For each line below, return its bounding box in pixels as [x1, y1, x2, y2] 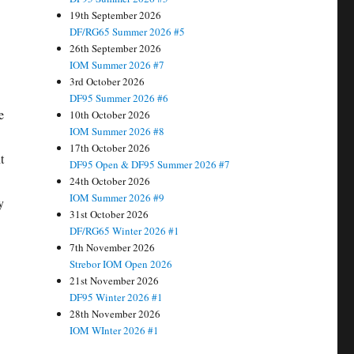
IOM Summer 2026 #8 [70, 124, 165, 139]
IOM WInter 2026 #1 [70, 323, 160, 338]
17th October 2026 [70, 141, 151, 156]
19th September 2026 [70, 8, 162, 23]
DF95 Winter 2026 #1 [70, 290, 164, 305]
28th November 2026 [70, 307, 161, 322]
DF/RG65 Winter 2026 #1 [70, 224, 180, 239]
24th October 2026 [70, 174, 151, 189]
